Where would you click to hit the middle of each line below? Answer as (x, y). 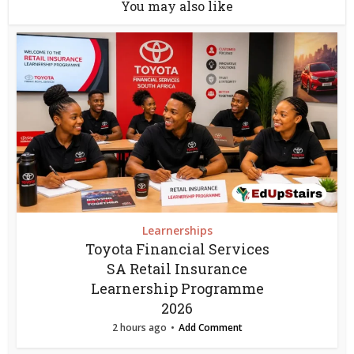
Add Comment (210, 328)
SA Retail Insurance (177, 269)
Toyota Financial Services (177, 249)
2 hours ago (139, 328)
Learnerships (177, 231)
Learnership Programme (177, 289)
